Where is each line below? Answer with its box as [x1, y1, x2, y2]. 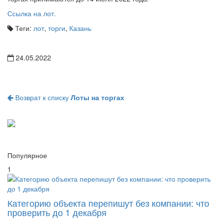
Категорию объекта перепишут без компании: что [7, 196, 209, 209]
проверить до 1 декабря [7, 205, 107, 219]
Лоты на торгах [71, 92, 124, 103]
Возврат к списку [13, 92, 71, 103]
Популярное [7, 150, 47, 160]
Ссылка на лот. [7, 8, 56, 19]
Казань [69, 23, 91, 33]
